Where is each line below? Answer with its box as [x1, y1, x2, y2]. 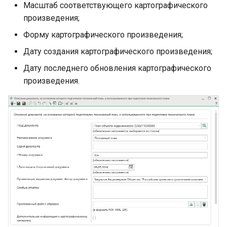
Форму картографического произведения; [23, 30, 183, 40]
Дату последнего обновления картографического [23, 63, 211, 73]
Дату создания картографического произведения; [23, 47, 212, 57]
